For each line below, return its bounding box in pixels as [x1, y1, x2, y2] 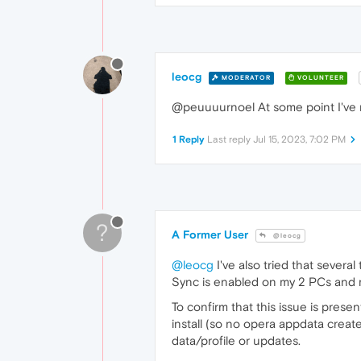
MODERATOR [219, 73, 271, 81]
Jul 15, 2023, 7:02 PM [253, 134, 346, 146]
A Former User [172, 228, 248, 242]
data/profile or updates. [172, 334, 301, 348]
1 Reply [172, 134, 205, 146]
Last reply [207, 134, 253, 146]
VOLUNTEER [295, 73, 344, 81]
